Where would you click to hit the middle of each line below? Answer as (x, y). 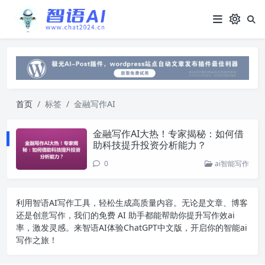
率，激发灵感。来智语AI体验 (70, 227)
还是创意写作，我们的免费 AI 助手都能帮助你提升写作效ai (125, 215)
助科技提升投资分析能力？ (150, 145)
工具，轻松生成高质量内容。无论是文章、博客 (161, 202)
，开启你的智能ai (215, 227)
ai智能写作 (231, 163)
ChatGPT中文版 (153, 227)
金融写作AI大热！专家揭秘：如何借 (168, 133)
